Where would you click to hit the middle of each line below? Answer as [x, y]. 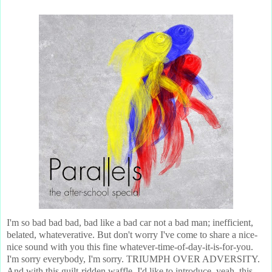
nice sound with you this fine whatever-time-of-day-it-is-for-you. [130, 246]
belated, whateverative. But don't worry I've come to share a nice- [132, 234]
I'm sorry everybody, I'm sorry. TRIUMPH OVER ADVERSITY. [133, 259]
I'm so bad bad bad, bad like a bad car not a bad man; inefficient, [130, 222]
